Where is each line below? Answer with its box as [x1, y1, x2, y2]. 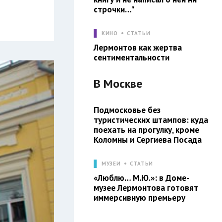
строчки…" [93, 3, 134, 15]
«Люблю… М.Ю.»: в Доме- [93, 172, 189, 183]
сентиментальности [93, 52, 169, 63]
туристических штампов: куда [93, 114, 208, 125]
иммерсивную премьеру [93, 192, 185, 203]
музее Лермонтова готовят [93, 182, 198, 193]
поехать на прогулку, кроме [93, 124, 199, 135]
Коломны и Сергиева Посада [93, 134, 202, 145]
